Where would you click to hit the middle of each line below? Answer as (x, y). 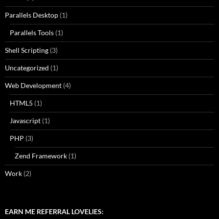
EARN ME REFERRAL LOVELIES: (54, 211)
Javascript (25, 120)
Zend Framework (41, 156)
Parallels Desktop (32, 15)
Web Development (33, 85)
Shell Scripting (27, 50)
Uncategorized (27, 68)
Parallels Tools (32, 33)
